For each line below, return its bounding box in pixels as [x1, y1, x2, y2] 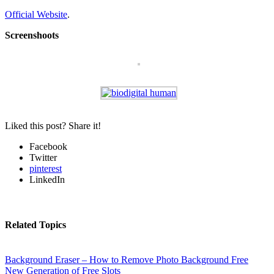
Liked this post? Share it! [5, 120, 101, 131]
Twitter [29, 152, 57, 163]
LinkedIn [29, 174, 65, 185]
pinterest [29, 163, 62, 174]
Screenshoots [5, 30, 59, 41]
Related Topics [5, 219, 66, 230]
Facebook [29, 141, 67, 152]
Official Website [5, 9, 67, 20]
